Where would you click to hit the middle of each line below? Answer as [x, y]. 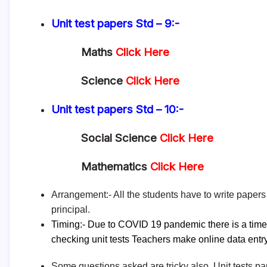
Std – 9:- [158, 24]
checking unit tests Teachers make [125, 239]
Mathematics [116, 167]
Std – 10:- [160, 109]
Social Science [120, 138]
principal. [71, 209]
